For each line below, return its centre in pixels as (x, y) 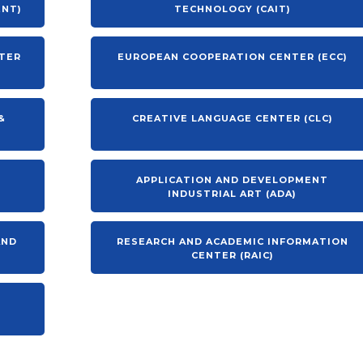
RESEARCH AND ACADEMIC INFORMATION (232, 241)
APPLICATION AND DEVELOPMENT (233, 180)
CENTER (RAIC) (232, 255)
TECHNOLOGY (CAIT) (232, 9)
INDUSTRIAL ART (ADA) (233, 194)
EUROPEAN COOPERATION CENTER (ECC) (232, 57)
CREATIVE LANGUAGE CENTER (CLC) (232, 118)
